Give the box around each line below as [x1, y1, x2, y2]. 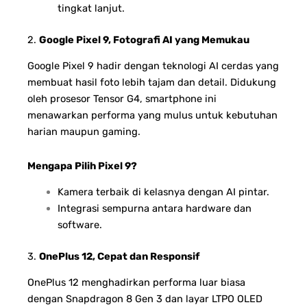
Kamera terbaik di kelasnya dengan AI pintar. [57, 186, 269, 199]
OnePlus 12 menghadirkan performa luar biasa [27, 276, 245, 289]
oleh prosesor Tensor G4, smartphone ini [27, 93, 217, 106]
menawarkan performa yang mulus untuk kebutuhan [27, 109, 278, 122]
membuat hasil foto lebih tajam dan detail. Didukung [27, 76, 276, 89]
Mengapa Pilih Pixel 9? [27, 159, 137, 172]
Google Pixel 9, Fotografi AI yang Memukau [39, 33, 249, 46]
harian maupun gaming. [27, 125, 140, 138]
